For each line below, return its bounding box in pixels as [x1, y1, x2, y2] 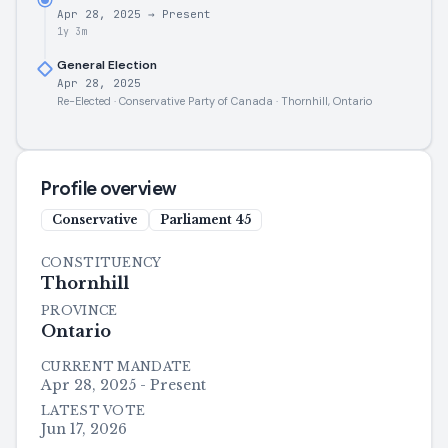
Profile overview [41, 178, 176, 200]
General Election [57, 57, 157, 73]
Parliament [160, 212, 232, 227]
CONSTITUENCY [41, 255, 162, 270]
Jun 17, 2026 [41, 420, 127, 438]
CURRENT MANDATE [41, 359, 192, 374]
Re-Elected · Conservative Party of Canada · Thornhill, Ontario [57, 94, 372, 108]
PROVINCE [41, 303, 118, 318]
